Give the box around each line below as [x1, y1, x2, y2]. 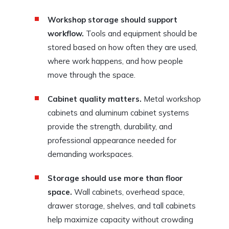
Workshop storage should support [48, 14, 177, 25]
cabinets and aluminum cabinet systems [48, 107, 189, 118]
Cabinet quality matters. [48, 94, 142, 104]
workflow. [48, 28, 84, 38]
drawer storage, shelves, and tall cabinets [48, 200, 196, 211]
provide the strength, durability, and [48, 121, 172, 131]
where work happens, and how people [48, 56, 183, 66]
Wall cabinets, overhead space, [72, 187, 185, 197]
